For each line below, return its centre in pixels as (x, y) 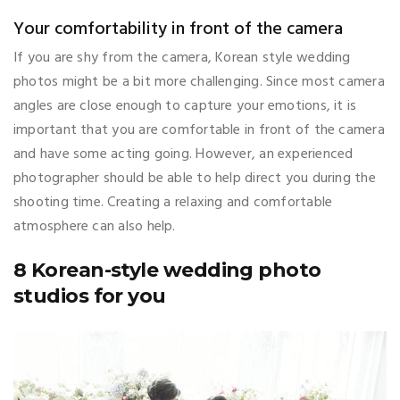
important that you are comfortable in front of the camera (199, 130)
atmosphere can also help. (95, 226)
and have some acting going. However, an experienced (183, 154)
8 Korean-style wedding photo (167, 270)
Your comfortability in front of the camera (178, 29)
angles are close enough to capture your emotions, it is (185, 106)
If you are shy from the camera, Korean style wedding (182, 58)
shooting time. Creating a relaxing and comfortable (173, 202)
